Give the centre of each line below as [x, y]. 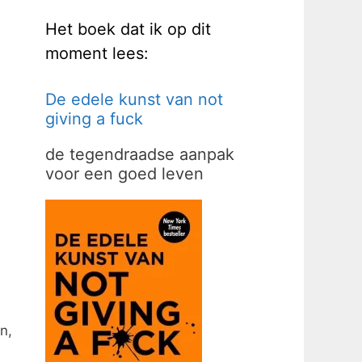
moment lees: [97, 54]
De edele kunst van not [134, 100]
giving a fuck [94, 119]
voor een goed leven [124, 174]
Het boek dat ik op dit [128, 29]
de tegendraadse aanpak [140, 155]
